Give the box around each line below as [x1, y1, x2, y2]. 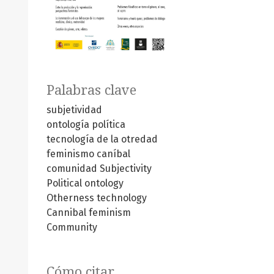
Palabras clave [46, 82, 136, 98]
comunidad [46, 162, 97, 174]
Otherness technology [46, 191, 147, 204]
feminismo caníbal [46, 147, 130, 160]
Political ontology [46, 177, 124, 189]
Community [46, 221, 97, 233]
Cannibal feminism [46, 206, 131, 218]
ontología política [46, 118, 125, 130]
